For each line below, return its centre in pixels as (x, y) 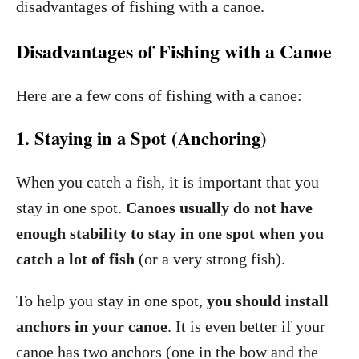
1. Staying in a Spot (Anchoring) (141, 138)
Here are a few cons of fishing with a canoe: (159, 95)
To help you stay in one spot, (111, 301)
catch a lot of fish (75, 259)
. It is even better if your (246, 326)
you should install (268, 301)
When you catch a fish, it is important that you (167, 182)
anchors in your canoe (92, 326)
